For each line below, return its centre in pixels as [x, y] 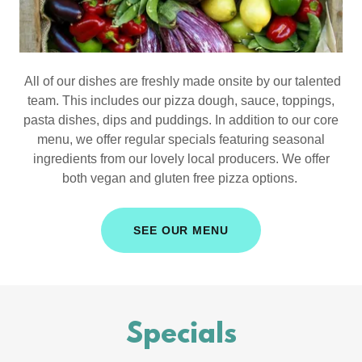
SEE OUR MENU [181, 230]
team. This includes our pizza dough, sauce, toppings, [181, 100]
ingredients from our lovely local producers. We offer [181, 158]
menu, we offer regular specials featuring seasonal [181, 139]
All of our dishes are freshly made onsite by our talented [181, 81]
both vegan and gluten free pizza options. [181, 178]
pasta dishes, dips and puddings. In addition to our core [181, 120]
